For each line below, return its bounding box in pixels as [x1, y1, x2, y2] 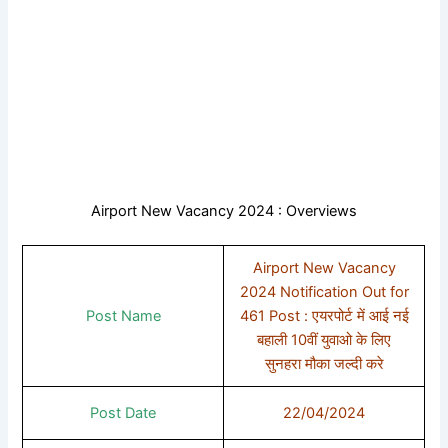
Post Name [85, 306, 161, 325]
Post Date [90, 403, 157, 422]
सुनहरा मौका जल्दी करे [264, 354, 384, 373]
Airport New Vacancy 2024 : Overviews [91, 201, 357, 220]
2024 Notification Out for [239, 282, 409, 301]
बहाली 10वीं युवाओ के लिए [257, 330, 392, 349]
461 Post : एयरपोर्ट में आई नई [239, 306, 409, 325]
